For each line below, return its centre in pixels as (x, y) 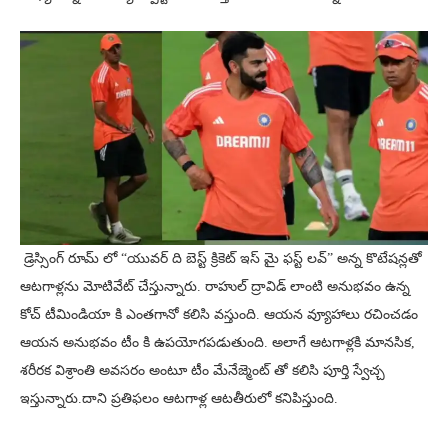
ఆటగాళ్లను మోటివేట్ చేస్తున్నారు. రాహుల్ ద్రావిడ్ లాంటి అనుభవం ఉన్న (215, 287)
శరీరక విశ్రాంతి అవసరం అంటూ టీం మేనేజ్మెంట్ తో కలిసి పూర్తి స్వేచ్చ (202, 371)
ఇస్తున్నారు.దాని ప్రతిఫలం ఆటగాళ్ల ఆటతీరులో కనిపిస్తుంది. (179, 399)
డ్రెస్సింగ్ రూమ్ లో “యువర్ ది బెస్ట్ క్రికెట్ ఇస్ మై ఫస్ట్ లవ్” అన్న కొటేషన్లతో (221, 259)
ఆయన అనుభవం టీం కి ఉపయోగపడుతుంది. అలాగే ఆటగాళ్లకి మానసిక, (217, 343)
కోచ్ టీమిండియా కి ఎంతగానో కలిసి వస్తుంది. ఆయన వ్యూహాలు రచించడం (219, 315)
